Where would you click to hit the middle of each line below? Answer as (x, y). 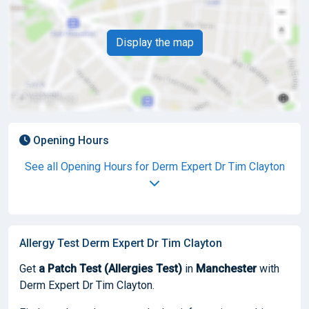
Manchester (226, 268)
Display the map (154, 42)
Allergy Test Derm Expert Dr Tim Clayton (121, 243)
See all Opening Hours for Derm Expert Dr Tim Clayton (154, 166)
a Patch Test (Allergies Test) (110, 268)
